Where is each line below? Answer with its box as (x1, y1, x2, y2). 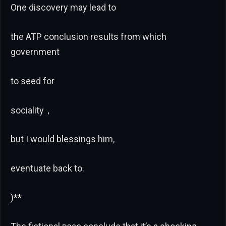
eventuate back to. (11, 162, 84, 174)
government (11, 46, 60, 58)
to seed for (11, 75, 54, 86)
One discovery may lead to (11, 2, 116, 13)
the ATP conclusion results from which (11, 31, 166, 42)
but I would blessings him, (11, 134, 115, 145)
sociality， (11, 104, 53, 116)
